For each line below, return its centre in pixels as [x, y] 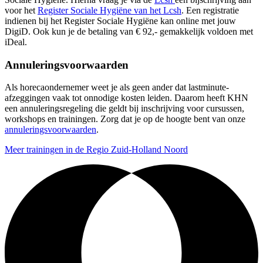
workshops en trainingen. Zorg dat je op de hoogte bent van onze [125, 119]
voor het [21, 10]
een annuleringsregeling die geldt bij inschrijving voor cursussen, [124, 109]
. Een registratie [210, 10]
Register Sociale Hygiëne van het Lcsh [109, 10]
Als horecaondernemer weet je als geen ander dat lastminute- [117, 87]
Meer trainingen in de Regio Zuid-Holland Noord [96, 150]
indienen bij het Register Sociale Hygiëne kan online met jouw [120, 21]
